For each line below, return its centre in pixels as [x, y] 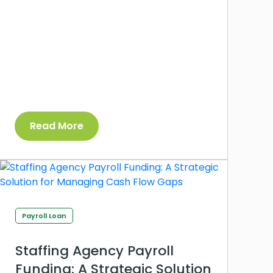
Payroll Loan [44, 216]
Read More [57, 126]
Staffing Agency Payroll [94, 251]
